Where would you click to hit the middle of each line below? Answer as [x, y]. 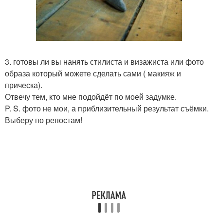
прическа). [24, 85]
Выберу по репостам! [44, 120]
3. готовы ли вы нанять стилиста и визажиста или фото [104, 61]
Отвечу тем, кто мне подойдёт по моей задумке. [91, 96]
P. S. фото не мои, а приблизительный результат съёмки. [107, 108]
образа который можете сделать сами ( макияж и [93, 73]
